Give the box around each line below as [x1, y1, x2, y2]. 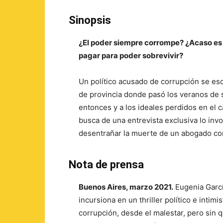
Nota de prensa [69, 158, 144, 171]
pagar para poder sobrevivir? [79, 51, 183, 60]
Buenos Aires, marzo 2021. [79, 182, 173, 192]
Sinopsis [69, 14, 111, 26]
